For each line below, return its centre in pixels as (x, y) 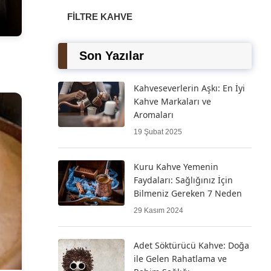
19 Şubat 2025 (158, 132)
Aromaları (154, 115)
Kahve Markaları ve (172, 101)
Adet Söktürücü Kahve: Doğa (191, 245)
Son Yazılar (112, 56)
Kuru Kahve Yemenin (176, 167)
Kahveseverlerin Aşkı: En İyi (189, 88)
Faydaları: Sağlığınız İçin (183, 180)
